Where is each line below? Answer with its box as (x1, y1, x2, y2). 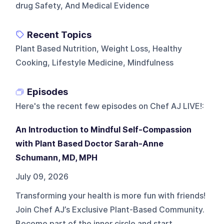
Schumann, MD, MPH (15, 152, 98, 162)
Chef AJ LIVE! (150, 101, 202, 111)
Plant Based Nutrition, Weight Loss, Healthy (15, 43, 182, 53)
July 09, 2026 (15, 171, 69, 181)
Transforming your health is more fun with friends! (15, 190, 206, 200)
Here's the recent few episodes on (15, 101, 148, 111)
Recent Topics (27, 29, 92, 40)
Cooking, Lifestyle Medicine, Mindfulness (15, 57, 174, 67)
